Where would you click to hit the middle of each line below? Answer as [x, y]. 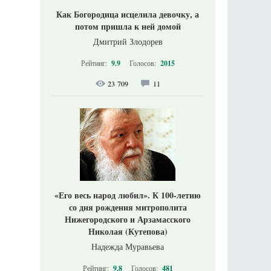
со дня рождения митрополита [128, 207]
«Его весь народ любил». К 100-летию [128, 195]
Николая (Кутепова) [128, 232]
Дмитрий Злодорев [128, 42]
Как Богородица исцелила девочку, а [128, 15]
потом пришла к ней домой [128, 27]
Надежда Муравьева [128, 247]
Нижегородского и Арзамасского [128, 220]
